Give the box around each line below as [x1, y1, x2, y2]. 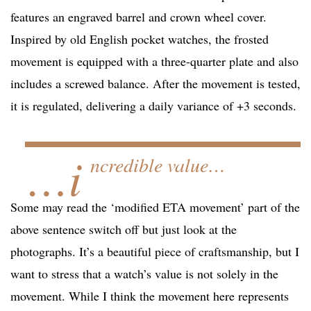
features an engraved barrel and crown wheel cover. [10, 8, 267, 26]
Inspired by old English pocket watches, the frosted [10, 31, 269, 48]
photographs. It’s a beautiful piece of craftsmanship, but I [10, 243, 299, 260]
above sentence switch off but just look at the [10, 221, 237, 238]
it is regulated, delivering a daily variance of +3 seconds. [10, 97, 296, 115]
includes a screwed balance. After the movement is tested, [10, 75, 301, 92]
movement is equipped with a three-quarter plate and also [10, 53, 299, 70]
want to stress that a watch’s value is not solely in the [10, 265, 278, 283]
